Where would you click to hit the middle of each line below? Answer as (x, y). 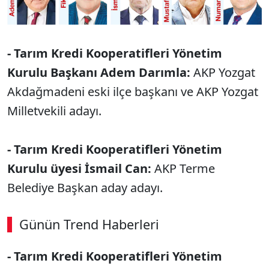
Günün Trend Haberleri (89, 225)
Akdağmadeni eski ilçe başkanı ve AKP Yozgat (133, 92)
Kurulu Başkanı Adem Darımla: (100, 73)
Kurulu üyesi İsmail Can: (79, 169)
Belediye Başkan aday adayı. (85, 188)
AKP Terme (183, 169)
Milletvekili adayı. (54, 111)
